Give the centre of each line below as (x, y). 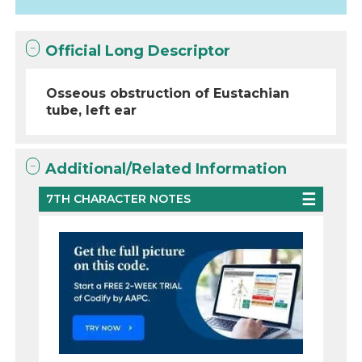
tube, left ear (92, 110)
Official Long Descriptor (138, 51)
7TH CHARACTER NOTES (119, 199)
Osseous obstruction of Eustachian (168, 93)
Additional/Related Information (166, 169)
